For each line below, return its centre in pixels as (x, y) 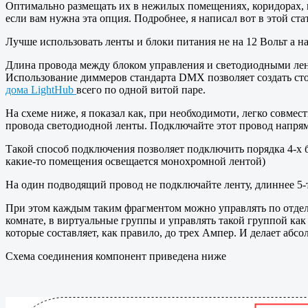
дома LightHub (41, 90)
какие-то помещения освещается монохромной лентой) (135, 162)
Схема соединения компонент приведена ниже (116, 256)
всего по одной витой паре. (142, 90)
